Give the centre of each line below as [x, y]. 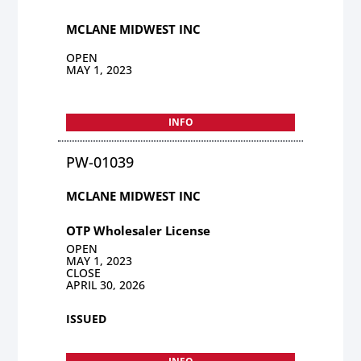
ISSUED [87, 318]
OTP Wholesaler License [139, 230]
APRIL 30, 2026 [106, 284]
